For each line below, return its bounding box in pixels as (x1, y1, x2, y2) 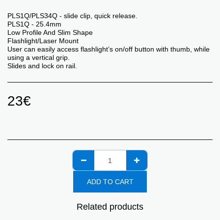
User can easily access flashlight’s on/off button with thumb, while (7, 45, 210, 54)
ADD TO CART (86, 177, 134, 186)
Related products (77, 202, 143, 212)
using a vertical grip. (7, 54, 70, 62)
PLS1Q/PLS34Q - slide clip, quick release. (7, 12, 137, 20)
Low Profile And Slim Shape (7, 28, 93, 37)
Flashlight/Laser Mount (7, 37, 79, 45)
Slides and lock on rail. (7, 62, 77, 70)
